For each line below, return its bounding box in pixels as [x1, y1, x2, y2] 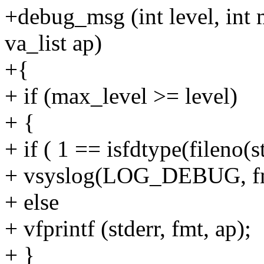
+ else [5, 189, 59, 215]
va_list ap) [5, 30, 102, 56]
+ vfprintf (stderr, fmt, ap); [5, 216, 251, 242]
